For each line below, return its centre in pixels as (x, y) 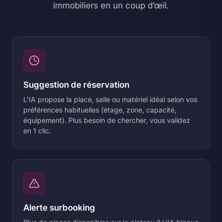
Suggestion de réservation (76, 85)
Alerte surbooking (59, 208)
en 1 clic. (37, 131)
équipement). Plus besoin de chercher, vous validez (107, 120)
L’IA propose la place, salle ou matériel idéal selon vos (110, 99)
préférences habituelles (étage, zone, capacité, (100, 110)
